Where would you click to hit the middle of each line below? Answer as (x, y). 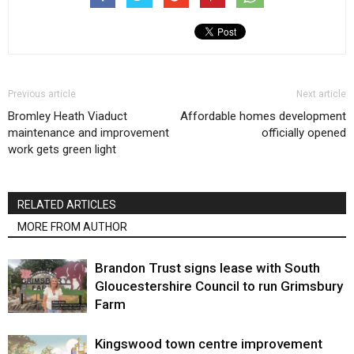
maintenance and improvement (88, 132)
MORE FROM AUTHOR (72, 226)
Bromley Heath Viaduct (68, 116)
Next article (321, 94)
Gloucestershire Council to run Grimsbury (219, 286)
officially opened (304, 132)
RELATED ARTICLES (67, 204)
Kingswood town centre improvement (209, 343)
